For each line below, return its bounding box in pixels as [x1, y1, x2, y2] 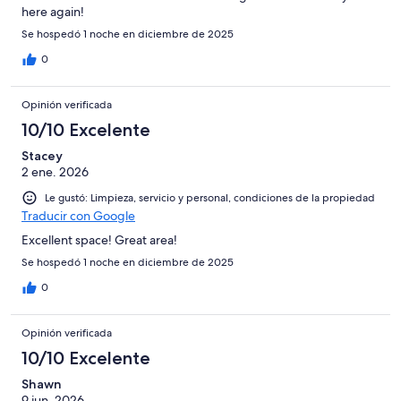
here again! [21, 4, 84, 21]
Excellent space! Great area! [21, 232, 177, 249]
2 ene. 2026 [21, 164, 89, 181]
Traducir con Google [21, 208, 135, 225]
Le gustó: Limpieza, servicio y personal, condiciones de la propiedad [45, 191, 375, 206]
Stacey [21, 148, 63, 165]
